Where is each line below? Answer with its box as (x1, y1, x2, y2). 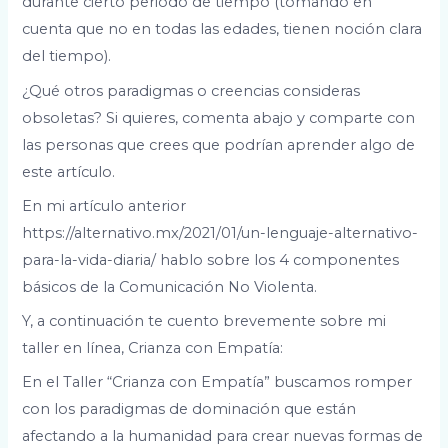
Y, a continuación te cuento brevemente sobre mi (22, 312, 387, 331)
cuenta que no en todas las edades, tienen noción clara (22, 20, 423, 39)
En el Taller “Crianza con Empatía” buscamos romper (22, 373, 413, 392)
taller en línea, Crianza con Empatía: (22, 339, 284, 358)
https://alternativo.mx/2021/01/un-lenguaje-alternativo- (22, 223, 419, 242)
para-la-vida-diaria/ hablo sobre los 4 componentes (22, 250, 400, 269)
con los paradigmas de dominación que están (22, 400, 357, 419)
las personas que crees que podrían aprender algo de (22, 135, 416, 154)
